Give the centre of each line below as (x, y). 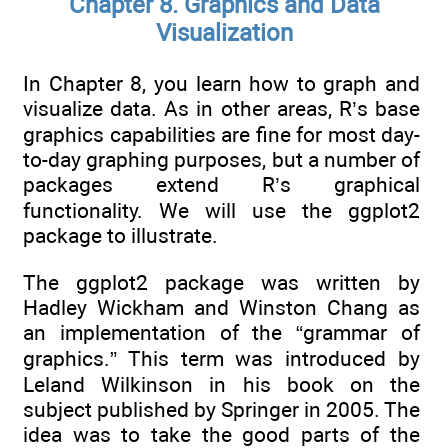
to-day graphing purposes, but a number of (221, 160)
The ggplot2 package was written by (221, 282)
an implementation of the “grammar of (221, 332)
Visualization (224, 33)
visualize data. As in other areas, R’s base (221, 109)
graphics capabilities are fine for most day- (221, 135)
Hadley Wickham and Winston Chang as (221, 307)
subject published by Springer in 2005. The (221, 409)
